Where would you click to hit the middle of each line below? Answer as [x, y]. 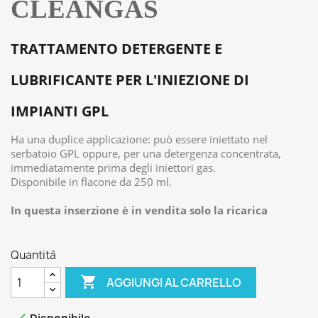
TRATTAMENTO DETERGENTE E [116, 49]
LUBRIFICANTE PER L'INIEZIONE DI [130, 80]
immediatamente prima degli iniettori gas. [113, 168]
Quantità [33, 255]
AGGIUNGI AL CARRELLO [174, 282]
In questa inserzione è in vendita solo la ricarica [139, 210]
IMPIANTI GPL [60, 111]
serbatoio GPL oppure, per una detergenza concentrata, [146, 153]
